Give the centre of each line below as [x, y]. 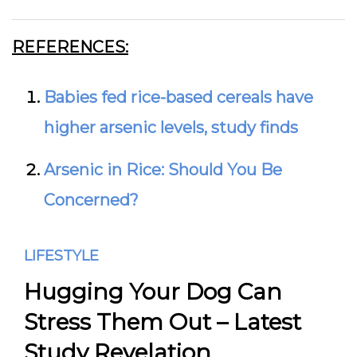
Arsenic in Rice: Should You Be [163, 170]
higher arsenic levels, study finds [171, 127]
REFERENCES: [70, 47]
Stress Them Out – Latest [163, 322]
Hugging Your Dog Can [153, 292]
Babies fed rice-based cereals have [178, 97]
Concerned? [91, 200]
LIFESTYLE [61, 256]
